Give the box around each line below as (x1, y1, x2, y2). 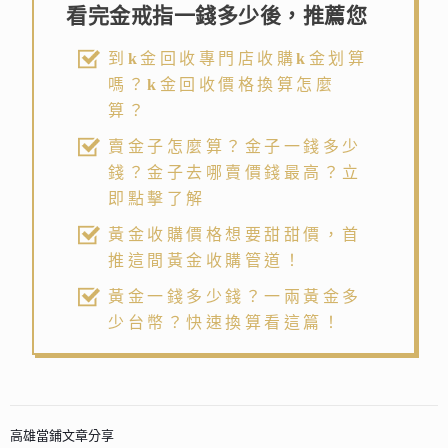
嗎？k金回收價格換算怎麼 (108, 76, 336, 94)
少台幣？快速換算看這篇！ (108, 314, 343, 332)
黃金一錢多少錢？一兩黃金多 (108, 288, 362, 306)
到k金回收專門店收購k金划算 (108, 50, 368, 68)
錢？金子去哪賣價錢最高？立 (108, 164, 362, 182)
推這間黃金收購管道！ (108, 252, 304, 270)
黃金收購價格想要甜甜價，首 (108, 226, 362, 244)
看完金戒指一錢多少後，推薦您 (66, 4, 368, 29)
